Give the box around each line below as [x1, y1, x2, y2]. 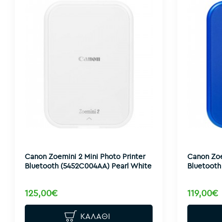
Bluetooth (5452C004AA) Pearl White [25, 161, 152, 171]
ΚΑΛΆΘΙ [80, 211, 110, 221]
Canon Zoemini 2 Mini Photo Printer [25, 152, 145, 162]
